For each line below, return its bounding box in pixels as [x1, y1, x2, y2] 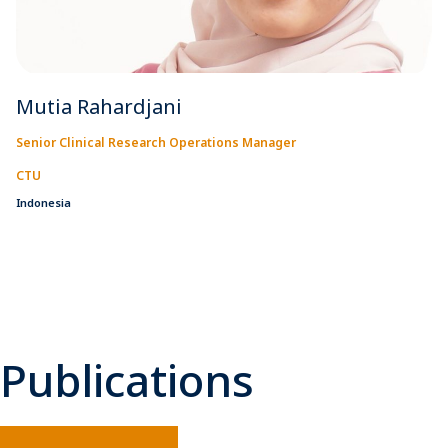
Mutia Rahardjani [16, 92, 182, 120]
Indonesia [16, 194, 71, 210]
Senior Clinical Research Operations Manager [16, 133, 296, 151]
